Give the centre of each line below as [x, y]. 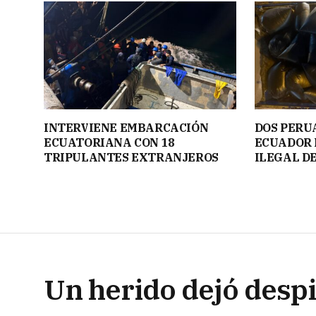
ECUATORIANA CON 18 [109, 143]
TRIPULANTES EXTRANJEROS [131, 158]
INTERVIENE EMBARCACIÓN [126, 128]
